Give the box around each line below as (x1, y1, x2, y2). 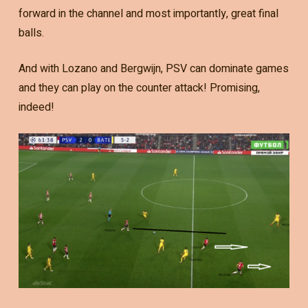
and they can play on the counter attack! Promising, (18, 79, 260, 96)
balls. (18, 24, 44, 41)
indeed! (18, 98, 54, 115)
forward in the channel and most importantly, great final (18, 5, 278, 22)
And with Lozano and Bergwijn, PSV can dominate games (18, 60, 289, 77)
